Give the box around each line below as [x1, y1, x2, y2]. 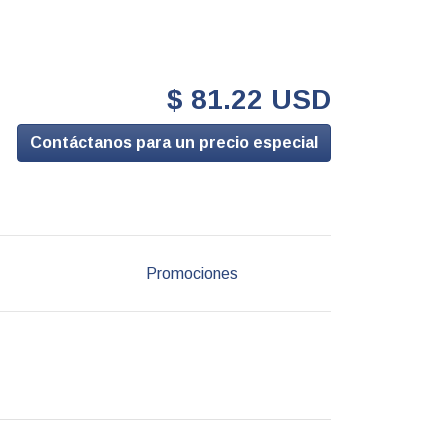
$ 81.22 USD [167, 84, 331, 116]
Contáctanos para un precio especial [30, 134, 318, 152]
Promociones [146, 264, 239, 282]
